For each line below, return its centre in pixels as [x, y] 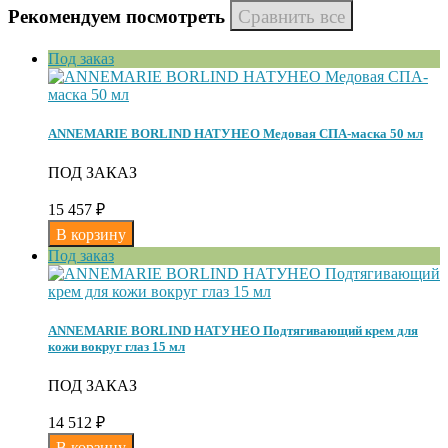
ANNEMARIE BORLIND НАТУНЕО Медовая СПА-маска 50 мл [235, 133]
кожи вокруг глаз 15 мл [116, 347]
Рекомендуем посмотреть [119, 17]
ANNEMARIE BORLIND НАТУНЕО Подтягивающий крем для [233, 331]
